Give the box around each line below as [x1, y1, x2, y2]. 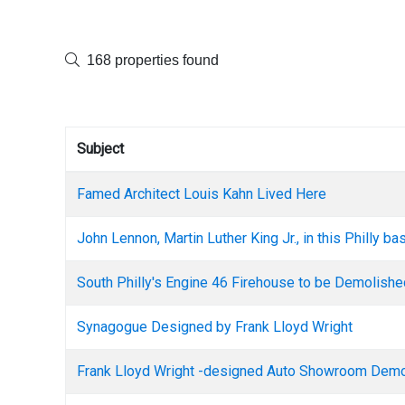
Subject [77, 140, 124, 157]
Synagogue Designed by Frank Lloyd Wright [77, 318, 353, 335]
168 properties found [83, 52, 219, 68]
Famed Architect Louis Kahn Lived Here [77, 185, 326, 202]
